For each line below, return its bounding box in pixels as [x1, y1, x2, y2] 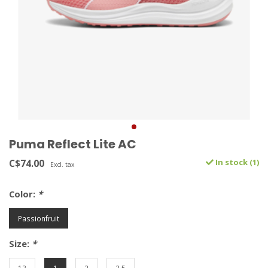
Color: [9, 188, 38, 200]
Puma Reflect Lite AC [9, 136, 136, 153]
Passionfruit [18, 214, 59, 224]
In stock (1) [214, 157, 259, 168]
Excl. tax [50, 160, 74, 169]
